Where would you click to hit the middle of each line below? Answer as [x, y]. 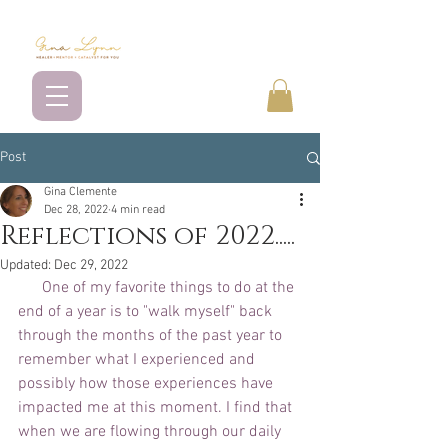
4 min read [138, 210]
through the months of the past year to [152, 336]
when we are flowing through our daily [151, 432]
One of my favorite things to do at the [30, 288]
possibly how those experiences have [147, 384]
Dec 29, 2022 [91, 266]
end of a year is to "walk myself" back [147, 312]
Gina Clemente [80, 192]
